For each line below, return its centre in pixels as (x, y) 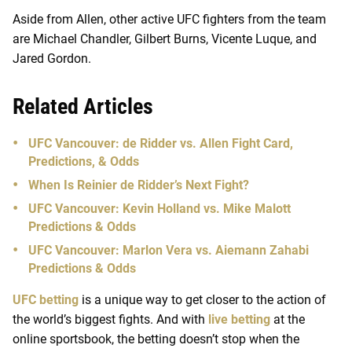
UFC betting (46, 300)
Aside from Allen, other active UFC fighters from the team (169, 20)
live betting (239, 320)
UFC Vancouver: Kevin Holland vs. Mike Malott (159, 209)
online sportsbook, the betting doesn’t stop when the (156, 339)
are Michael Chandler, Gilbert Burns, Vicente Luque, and (165, 39)
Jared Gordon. (52, 59)
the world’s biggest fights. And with (110, 320)
